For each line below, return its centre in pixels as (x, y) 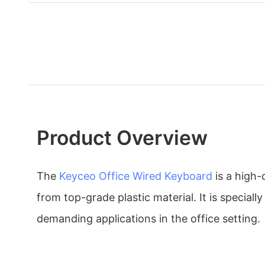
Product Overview (122, 137)
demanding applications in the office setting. (148, 218)
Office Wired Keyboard (156, 176)
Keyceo (77, 176)
